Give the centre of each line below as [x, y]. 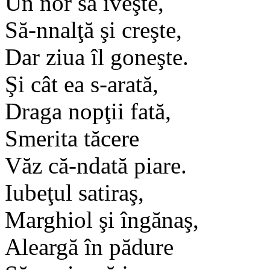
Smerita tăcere [72, 138]
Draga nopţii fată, [88, 111]
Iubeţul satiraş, [74, 192]
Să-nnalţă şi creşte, [93, 30]
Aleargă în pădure [89, 246]
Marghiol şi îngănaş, [102, 219]
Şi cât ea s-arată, [82, 84]
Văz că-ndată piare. [96, 165]
